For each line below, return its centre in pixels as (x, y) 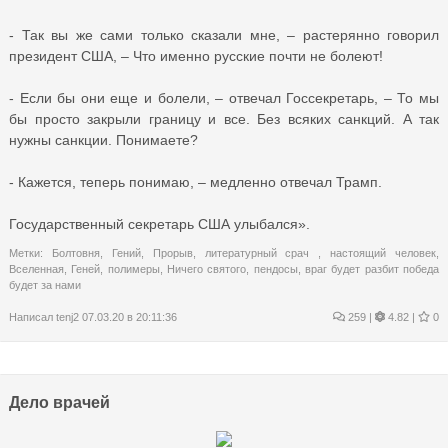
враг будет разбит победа (372, 268)
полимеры (133, 268)
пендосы (275, 268)
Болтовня (75, 252)
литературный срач (261, 252)
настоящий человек (383, 252)
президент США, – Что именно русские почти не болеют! (196, 55)
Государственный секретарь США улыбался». (159, 223)
